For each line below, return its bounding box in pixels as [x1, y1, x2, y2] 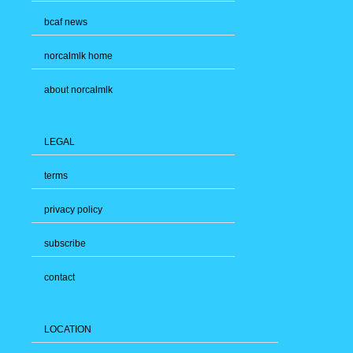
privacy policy [44, 204, 102, 216]
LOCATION [44, 324, 91, 336]
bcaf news [44, 17, 87, 28]
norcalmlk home [44, 50, 113, 62]
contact [44, 272, 75, 284]
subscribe [44, 238, 86, 250]
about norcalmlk [44, 84, 113, 96]
